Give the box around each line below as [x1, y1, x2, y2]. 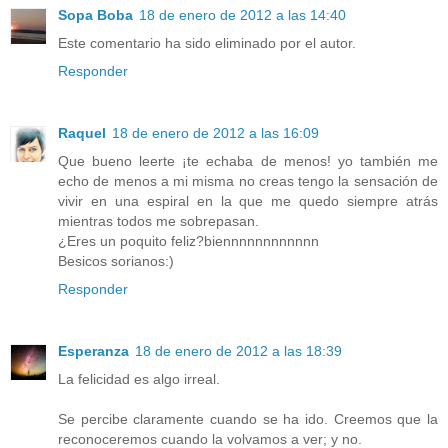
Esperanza [58, 342, 129, 359]
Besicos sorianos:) [58, 252, 174, 269]
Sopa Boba [58, 6, 133, 23]
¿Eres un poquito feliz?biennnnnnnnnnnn [58, 232, 319, 249]
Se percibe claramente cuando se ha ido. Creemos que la [58, 410, 438, 427]
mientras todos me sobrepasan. [58, 212, 259, 229]
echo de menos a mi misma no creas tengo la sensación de [58, 172, 438, 189]
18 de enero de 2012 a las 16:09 [112, 124, 319, 141]
